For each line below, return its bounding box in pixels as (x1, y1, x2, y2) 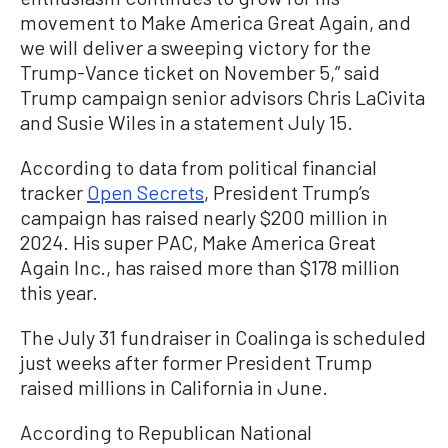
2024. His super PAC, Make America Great (20, 230, 376, 254)
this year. (20, 280, 98, 304)
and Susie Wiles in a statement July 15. (20, 110, 353, 134)
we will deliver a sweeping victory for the (20, 35, 371, 59)
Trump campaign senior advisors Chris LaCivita (20, 85, 425, 109)
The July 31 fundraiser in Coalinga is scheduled (20, 325, 426, 349)
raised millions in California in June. (20, 375, 328, 399)
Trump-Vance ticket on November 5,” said (20, 60, 380, 84)
